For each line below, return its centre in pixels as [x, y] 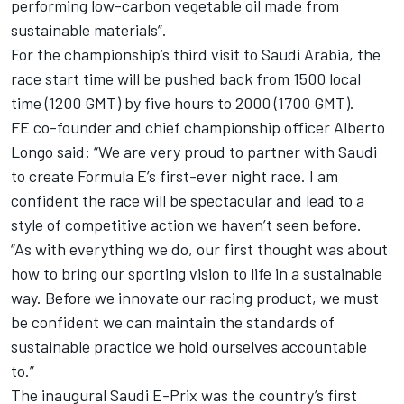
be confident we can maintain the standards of [173, 321]
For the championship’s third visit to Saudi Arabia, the [196, 54]
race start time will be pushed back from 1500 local [186, 78]
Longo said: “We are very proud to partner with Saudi [194, 151]
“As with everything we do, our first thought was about [199, 248]
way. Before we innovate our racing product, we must [195, 297]
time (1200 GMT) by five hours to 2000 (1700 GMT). [184, 102]
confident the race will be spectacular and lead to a [188, 200]
